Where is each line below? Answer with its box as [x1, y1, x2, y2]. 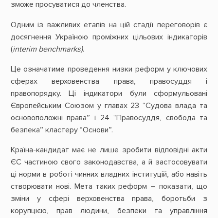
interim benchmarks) [12, 44, 83, 54]
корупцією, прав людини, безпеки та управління [10, 206, 208, 216]
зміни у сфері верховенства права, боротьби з [10, 194, 208, 204]
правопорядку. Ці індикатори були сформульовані [10, 88, 208, 98]
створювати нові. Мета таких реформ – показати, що [10, 182, 208, 192]
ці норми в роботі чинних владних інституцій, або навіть [10, 169, 208, 180]
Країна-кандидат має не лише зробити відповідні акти [10, 145, 208, 155]
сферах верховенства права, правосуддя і [10, 76, 208, 86]
